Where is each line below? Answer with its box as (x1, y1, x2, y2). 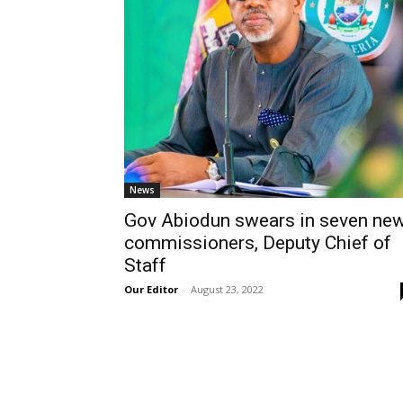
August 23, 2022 (191, 282, 264, 296)
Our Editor (124, 282, 178, 296)
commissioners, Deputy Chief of (124, 232, 391, 254)
